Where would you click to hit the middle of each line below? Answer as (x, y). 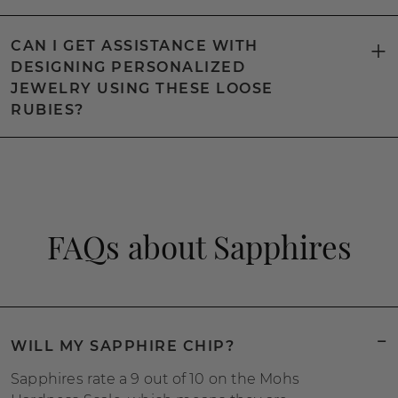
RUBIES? (48, 110)
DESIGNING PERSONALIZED (128, 67)
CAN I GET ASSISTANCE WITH (135, 46)
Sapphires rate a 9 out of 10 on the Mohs (155, 379)
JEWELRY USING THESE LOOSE (142, 88)
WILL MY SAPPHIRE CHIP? (123, 346)
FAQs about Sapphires (199, 247)
